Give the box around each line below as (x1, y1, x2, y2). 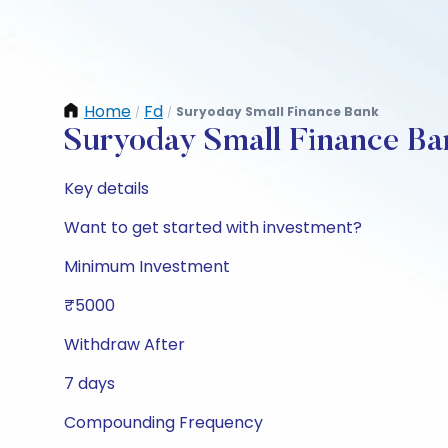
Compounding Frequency (64, 411, 263, 434)
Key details (64, 177, 149, 200)
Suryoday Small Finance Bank (176, 103, 379, 120)
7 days (64, 372, 115, 395)
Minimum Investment (64, 255, 230, 278)
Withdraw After (64, 333, 185, 356)
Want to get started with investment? (64, 216, 362, 239)
